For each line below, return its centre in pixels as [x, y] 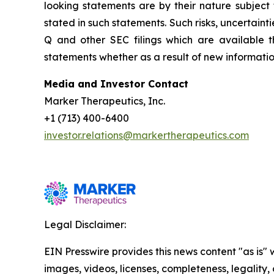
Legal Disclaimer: [85, 224]
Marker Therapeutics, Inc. [105, 101]
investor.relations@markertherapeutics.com [146, 135]
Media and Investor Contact [116, 83]
